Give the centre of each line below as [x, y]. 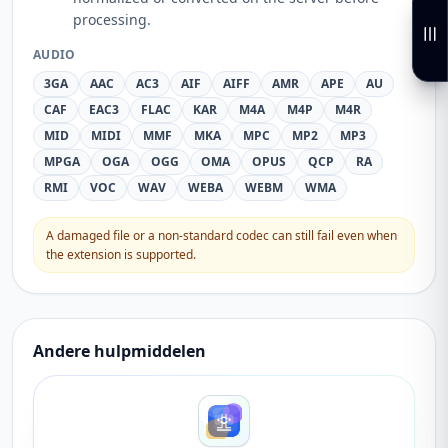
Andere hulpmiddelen [119, 351]
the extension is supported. [121, 254]
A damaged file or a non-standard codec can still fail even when [221, 235]
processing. [112, 19]
